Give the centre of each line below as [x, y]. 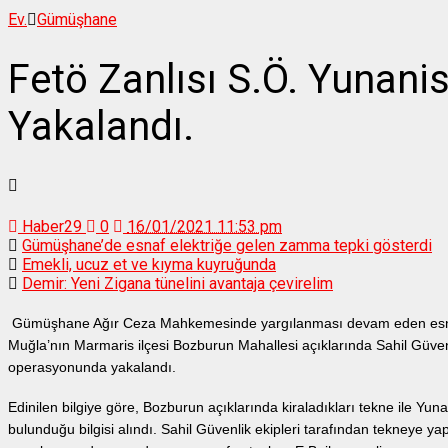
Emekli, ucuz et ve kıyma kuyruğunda [149, 264]
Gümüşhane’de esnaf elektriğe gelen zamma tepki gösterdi [227, 245]
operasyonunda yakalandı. [92, 366]
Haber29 [52, 226]
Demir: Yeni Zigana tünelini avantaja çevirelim [177, 283]
